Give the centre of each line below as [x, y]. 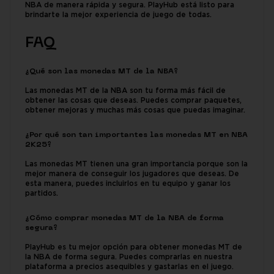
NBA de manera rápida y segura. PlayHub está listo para [130, 6]
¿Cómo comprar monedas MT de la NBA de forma [124, 219]
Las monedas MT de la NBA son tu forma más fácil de [125, 91]
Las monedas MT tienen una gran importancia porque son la [136, 165]
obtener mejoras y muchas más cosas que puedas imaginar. [135, 111]
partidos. [42, 194]
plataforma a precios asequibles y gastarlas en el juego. [129, 267]
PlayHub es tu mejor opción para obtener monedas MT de [134, 248]
